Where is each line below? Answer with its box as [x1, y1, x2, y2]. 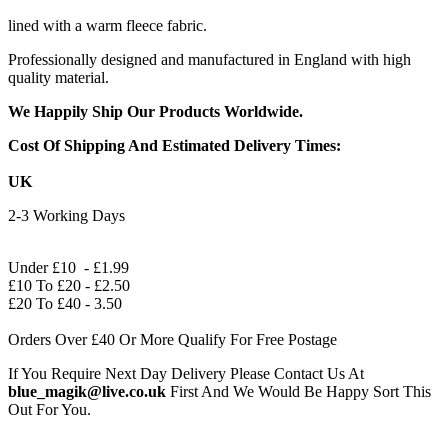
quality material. [8, 69, 109, 87]
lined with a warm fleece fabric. [8, 17, 207, 35]
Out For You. [8, 401, 91, 419]
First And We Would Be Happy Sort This [166, 383, 431, 401]
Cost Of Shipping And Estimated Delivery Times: [8, 137, 341, 155]
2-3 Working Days [8, 207, 125, 225]
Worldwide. [224, 103, 303, 121]
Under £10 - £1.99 [8, 259, 129, 277]
